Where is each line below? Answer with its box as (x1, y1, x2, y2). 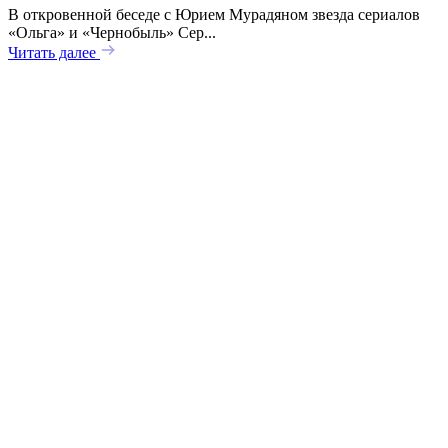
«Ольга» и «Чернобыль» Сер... (8, 24, 216, 42)
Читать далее (8, 44, 100, 62)
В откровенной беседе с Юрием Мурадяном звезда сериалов (8, 6, 420, 24)
